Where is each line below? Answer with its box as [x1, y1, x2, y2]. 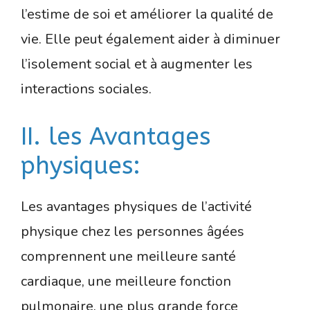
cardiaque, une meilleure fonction [21, 271, 231, 291]
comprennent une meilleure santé [21, 246, 236, 266]
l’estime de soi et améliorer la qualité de [21, 4, 273, 24]
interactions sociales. [21, 79, 152, 98]
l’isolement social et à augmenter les [21, 54, 253, 73]
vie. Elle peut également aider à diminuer [21, 29, 280, 48]
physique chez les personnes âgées [21, 221, 244, 241]
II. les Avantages [21, 122, 210, 151]
